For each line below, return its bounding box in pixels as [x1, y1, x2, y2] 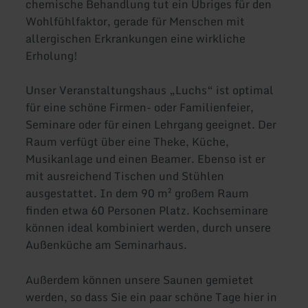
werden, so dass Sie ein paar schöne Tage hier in [25, 288, 278, 307]
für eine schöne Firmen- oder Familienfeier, [25, 98, 254, 116]
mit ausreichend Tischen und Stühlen [25, 166, 225, 185]
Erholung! [25, 46, 78, 65]
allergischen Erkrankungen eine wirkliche [25, 29, 246, 47]
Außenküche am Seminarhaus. [25, 235, 188, 254]
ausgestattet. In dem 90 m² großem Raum [25, 184, 250, 202]
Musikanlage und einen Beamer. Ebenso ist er [25, 149, 266, 168]
